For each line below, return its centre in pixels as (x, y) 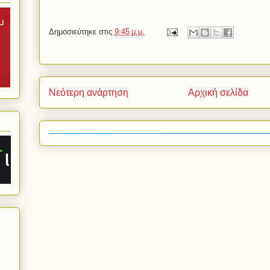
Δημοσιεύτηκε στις (82, 32)
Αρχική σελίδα (218, 93)
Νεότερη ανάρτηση (89, 93)
